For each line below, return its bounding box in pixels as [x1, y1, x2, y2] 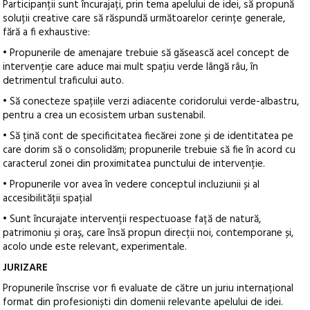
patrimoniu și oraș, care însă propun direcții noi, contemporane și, [3, 225, 294, 242]
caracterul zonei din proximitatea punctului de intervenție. [3, 156, 266, 173]
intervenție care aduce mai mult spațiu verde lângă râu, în [3, 59, 259, 76]
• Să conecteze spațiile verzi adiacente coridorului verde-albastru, [3, 93, 300, 111]
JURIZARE [3, 259, 48, 277]
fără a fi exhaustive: [3, 24, 91, 42]
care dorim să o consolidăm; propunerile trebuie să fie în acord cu [3, 142, 296, 159]
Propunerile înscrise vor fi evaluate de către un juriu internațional [3, 280, 294, 298]
